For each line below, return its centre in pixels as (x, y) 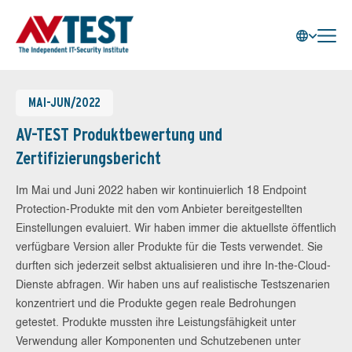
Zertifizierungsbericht (88, 158)
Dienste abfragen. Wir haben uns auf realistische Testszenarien (173, 285)
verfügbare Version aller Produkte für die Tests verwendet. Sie (169, 247)
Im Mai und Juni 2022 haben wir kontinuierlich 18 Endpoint (161, 191)
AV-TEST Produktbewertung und (119, 134)
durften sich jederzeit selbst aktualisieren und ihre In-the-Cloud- (173, 266)
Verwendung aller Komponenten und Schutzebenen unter (158, 342)
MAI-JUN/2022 (64, 103)
